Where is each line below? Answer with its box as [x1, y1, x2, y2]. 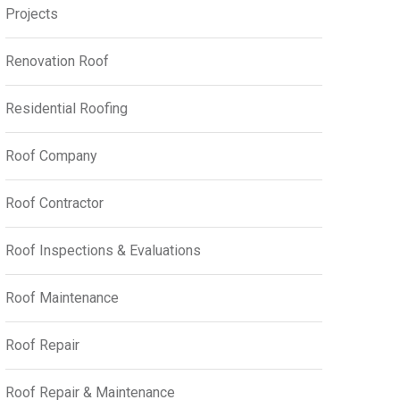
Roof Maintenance [5, 289, 119, 306]
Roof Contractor [5, 195, 104, 212]
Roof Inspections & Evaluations [5, 242, 201, 259]
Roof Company [5, 147, 97, 164]
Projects [5, 5, 58, 22]
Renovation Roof [5, 53, 109, 70]
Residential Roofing [5, 100, 128, 117]
